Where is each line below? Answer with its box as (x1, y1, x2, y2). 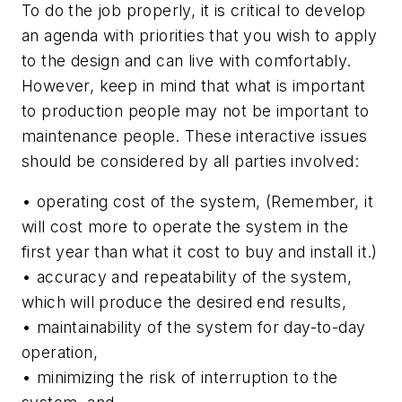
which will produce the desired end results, (22, 293, 347, 312)
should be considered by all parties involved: (22, 151, 359, 170)
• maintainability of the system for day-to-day (22, 318, 366, 337)
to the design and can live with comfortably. (22, 50, 352, 70)
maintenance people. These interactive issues (22, 126, 368, 145)
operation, (22, 343, 99, 363)
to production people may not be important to (22, 100, 370, 120)
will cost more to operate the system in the (22, 217, 349, 237)
